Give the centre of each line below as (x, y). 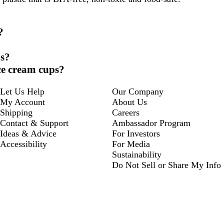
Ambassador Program (151, 123)
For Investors (136, 133)
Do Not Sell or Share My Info (166, 165)
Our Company (138, 91)
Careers (126, 112)
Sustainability (137, 154)
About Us (129, 102)
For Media (131, 144)
